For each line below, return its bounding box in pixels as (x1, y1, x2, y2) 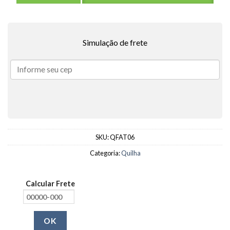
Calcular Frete (25, 179, 75, 188)
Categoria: (89, 149, 121, 158)
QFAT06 (110, 133, 135, 142)
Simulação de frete (83, 37, 147, 48)
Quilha (121, 149, 141, 158)
